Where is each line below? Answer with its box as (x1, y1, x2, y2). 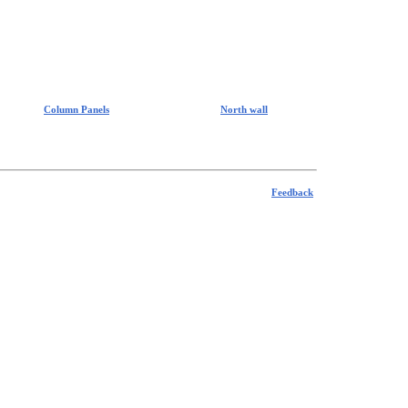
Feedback (271, 187, 313, 198)
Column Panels (44, 104, 109, 115)
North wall (220, 104, 268, 115)
